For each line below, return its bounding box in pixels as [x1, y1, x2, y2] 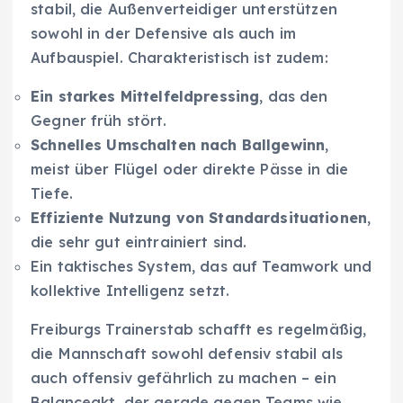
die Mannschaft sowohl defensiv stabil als [31, 344, 343, 363]
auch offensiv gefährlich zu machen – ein [31, 368, 336, 387]
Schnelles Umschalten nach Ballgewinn [31, 135, 326, 154]
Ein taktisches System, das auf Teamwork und [31, 256, 372, 275]
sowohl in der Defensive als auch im [31, 23, 297, 42]
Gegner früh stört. [31, 111, 167, 130]
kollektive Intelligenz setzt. [31, 281, 230, 300]
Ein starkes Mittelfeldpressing [31, 86, 260, 105]
